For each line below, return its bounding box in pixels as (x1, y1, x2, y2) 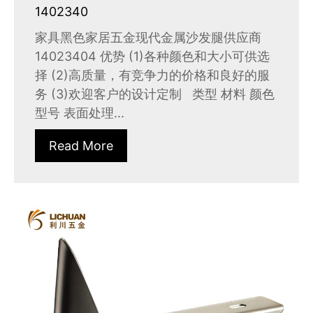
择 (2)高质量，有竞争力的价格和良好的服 (35, 68, 270, 83)
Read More (49, 138, 113, 154)
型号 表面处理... (35, 105, 124, 121)
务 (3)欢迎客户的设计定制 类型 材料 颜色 (35, 87, 275, 102)
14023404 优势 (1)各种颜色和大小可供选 (35, 49, 270, 64)
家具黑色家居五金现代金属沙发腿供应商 (35, 30, 261, 45)
